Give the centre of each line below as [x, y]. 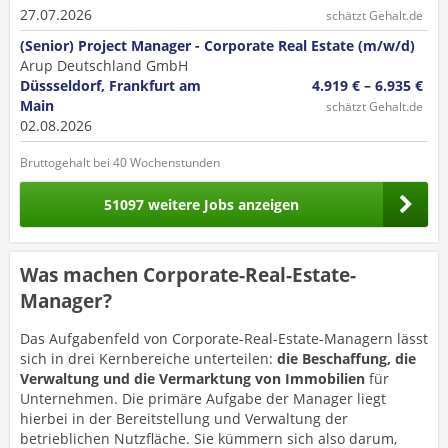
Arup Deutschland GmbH [104, 65]
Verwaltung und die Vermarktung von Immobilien [192, 378]
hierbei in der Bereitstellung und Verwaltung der [184, 418]
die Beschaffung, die [346, 358]
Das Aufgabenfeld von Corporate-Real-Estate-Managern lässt [224, 338]
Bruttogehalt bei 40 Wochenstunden [120, 162]
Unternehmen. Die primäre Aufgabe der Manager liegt [203, 398]
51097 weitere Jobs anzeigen [201, 204]
